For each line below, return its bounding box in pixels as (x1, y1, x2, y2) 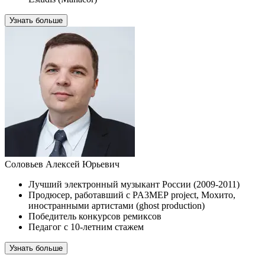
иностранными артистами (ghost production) (28, 201, 205, 211)
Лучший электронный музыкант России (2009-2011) (28, 179, 240, 189)
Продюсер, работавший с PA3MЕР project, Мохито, (28, 190, 235, 200)
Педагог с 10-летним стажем (28, 222, 144, 232)
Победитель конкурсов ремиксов (28, 211, 161, 221)
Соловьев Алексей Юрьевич (5, 159, 119, 169)
